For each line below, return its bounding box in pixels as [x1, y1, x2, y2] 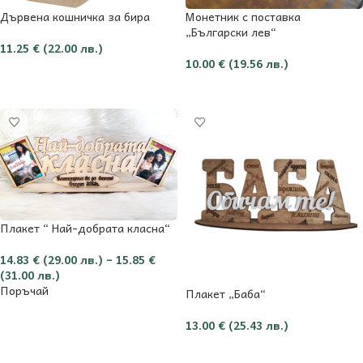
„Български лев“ [186, 22, 276, 41]
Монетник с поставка [186, 6, 301, 25]
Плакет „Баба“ [186, 284, 266, 302]
